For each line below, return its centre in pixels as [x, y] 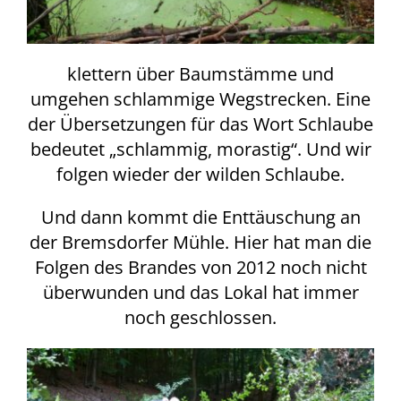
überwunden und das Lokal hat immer [200, 293]
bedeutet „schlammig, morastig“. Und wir [200, 149]
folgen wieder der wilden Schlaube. [200, 175]
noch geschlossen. [200, 318]
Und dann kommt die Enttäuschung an [200, 218]
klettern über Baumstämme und [200, 74]
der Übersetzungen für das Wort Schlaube [200, 124]
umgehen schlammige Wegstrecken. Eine [200, 99]
